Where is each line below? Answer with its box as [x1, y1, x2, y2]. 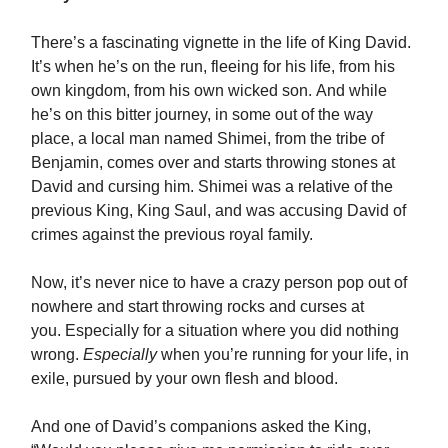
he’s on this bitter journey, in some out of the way [31, 106, 373, 124]
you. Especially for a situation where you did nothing [31, 322, 399, 340]
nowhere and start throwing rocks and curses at [31, 298, 364, 316]
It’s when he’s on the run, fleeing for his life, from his [31, 58, 395, 76]
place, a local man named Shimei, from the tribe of [31, 130, 384, 148]
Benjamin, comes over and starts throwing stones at [31, 154, 395, 172]
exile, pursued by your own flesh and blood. [31, 370, 338, 388]
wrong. [31, 346, 83, 364]
